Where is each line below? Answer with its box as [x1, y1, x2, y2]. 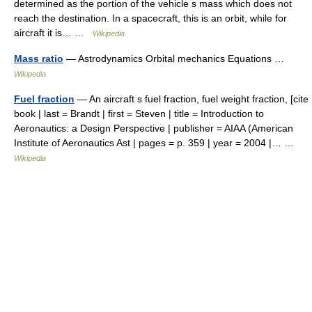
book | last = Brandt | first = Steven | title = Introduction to [14, 108, 264, 119]
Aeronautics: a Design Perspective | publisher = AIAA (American [14, 123, 293, 134]
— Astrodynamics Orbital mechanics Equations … [63, 53, 290, 64]
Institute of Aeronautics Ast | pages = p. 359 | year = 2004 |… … [14, 137, 299, 148]
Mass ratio [14, 53, 63, 64]
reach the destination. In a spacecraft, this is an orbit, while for [14, 13, 287, 24]
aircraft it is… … [14, 27, 93, 38]
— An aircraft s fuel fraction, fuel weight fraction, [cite [75, 93, 309, 104]
